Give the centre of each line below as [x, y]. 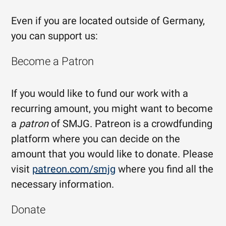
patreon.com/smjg [74, 169]
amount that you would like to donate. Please [112, 154]
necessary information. [63, 184]
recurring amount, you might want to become [112, 108]
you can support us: [55, 36]
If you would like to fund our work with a [100, 93]
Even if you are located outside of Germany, [108, 21]
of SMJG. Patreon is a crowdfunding [131, 124]
